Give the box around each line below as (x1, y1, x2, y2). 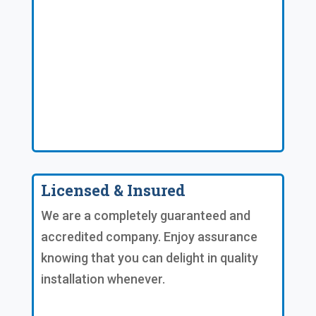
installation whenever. (40, 271, 165, 286)
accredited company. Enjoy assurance (40, 229, 257, 244)
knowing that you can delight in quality (40, 250, 258, 265)
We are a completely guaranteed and (40, 207, 250, 223)
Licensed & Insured (40, 179, 186, 200)
